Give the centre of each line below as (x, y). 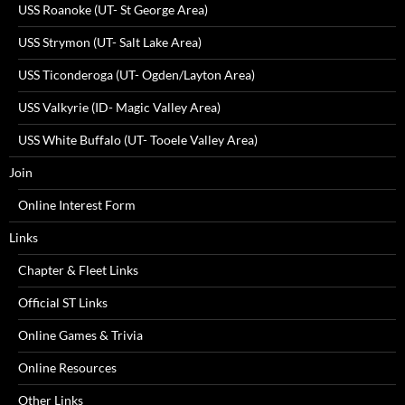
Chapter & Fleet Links (78, 270)
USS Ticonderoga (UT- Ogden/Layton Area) (137, 75)
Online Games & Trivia (80, 335)
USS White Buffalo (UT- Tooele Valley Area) (138, 140)
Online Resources (67, 368)
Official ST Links (63, 303)
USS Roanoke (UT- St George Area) (113, 10)
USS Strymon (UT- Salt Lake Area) (110, 42)
